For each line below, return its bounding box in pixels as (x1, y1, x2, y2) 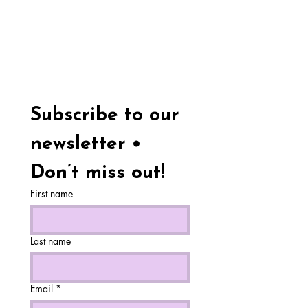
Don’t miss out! (30, 164, 165, 183)
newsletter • (30, 135, 141, 154)
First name (30, 187, 73, 200)
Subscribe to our (30, 106, 179, 125)
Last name (30, 234, 71, 247)
